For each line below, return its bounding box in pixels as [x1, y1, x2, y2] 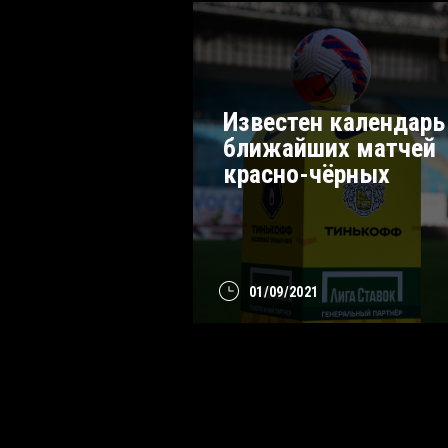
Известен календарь [223, 106, 445, 137]
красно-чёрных [223, 158, 390, 189]
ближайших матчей [223, 132, 436, 163]
